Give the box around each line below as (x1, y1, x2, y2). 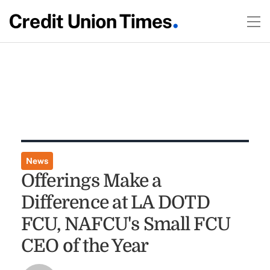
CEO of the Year (20, 236, 149, 256)
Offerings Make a (20, 171, 162, 191)
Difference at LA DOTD (20, 192, 210, 213)
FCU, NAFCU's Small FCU (20, 214, 231, 234)
